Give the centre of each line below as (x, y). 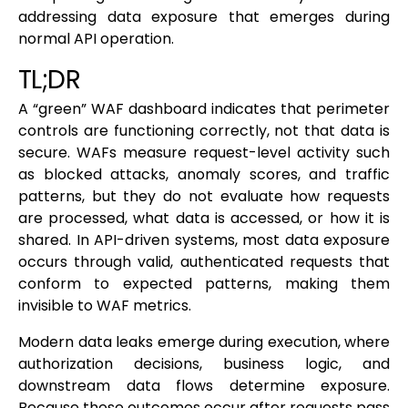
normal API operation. (96, 39)
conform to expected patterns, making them (204, 284)
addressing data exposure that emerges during (204, 17)
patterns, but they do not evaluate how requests (204, 197)
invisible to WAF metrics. (105, 306)
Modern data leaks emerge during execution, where (204, 342)
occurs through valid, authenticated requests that (204, 262)
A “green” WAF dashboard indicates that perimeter (204, 109)
